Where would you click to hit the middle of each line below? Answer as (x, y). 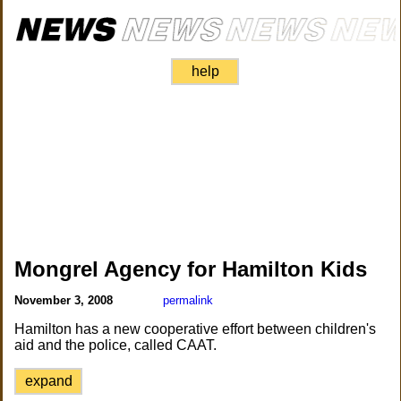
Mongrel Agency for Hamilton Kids (191, 269)
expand (48, 381)
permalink (188, 300)
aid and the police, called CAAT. (116, 345)
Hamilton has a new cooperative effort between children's (196, 329)
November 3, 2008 (66, 300)
